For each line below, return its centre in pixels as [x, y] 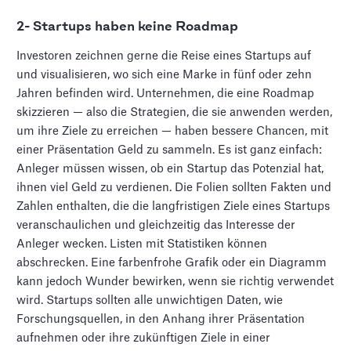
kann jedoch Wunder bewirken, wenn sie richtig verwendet [175, 282]
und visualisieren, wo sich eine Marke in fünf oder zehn [165, 75]
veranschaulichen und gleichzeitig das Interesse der [156, 225]
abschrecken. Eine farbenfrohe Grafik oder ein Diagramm [172, 263]
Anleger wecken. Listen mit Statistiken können [142, 244]
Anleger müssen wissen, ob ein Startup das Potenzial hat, [170, 169]
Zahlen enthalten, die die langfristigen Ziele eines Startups [174, 206]
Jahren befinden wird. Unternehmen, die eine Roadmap [166, 94]
